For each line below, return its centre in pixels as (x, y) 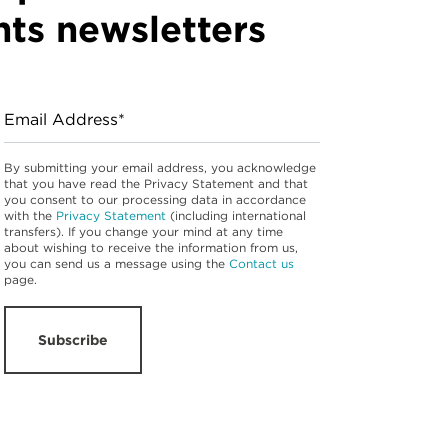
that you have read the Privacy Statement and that (156, 184)
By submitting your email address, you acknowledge (160, 168)
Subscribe (73, 340)
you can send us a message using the (116, 264)
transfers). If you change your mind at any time (143, 232)
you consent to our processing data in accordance (155, 200)
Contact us (261, 264)
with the (30, 216)
